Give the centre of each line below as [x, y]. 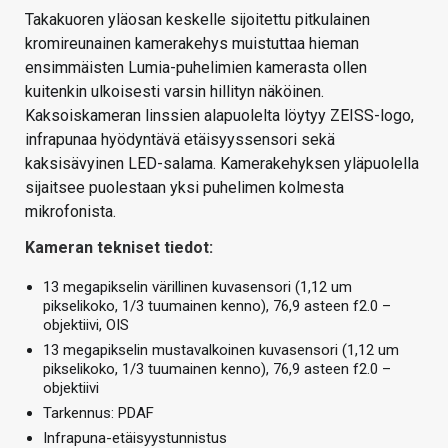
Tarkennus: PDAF [98, 413]
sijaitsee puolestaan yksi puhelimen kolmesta [184, 188]
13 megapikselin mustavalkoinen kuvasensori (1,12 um [221, 350]
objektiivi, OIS [86, 325]
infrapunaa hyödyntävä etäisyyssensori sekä [180, 140]
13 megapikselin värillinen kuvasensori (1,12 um [197, 287]
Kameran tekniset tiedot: [119, 248]
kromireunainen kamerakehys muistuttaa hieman [192, 44]
